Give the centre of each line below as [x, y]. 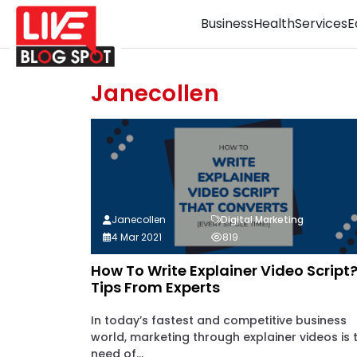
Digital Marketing [262, 220]
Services [321, 24]
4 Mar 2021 [137, 237]
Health [274, 24]
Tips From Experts [155, 287]
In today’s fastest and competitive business [219, 320]
